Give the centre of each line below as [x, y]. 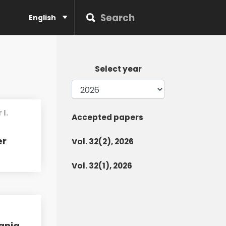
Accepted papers [107, 117]
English [43, 18]
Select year [118, 69]
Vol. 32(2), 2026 [103, 142]
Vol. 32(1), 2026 [102, 166]
